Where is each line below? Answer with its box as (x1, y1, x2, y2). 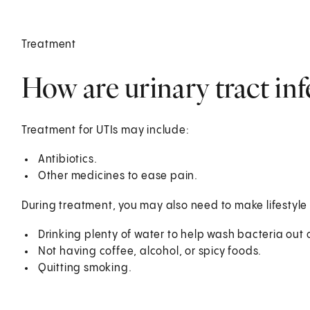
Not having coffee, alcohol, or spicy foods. (37, 245, 262, 257)
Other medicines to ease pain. (37, 170, 198, 182)
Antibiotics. (37, 153, 98, 165)
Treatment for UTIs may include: (21, 124, 190, 136)
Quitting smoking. (37, 262, 132, 274)
